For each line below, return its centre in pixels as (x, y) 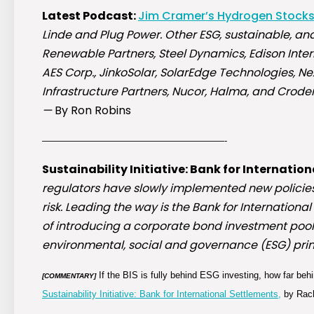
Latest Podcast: (90, 16)
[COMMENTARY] (69, 276)
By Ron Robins (93, 111)
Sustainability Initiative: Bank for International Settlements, (162, 294)
